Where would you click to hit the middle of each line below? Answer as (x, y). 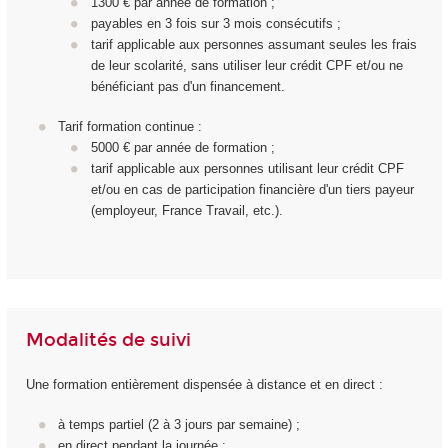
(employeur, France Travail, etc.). (186, 211)
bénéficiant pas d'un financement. (187, 86)
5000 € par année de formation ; (182, 148)
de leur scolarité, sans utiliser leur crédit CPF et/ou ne (246, 65)
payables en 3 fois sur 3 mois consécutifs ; (215, 23)
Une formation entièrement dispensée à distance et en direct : (204, 384)
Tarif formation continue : (130, 127)
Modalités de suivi (108, 340)
